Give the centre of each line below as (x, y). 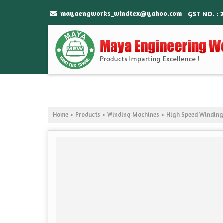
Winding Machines (133, 115)
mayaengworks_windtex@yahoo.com (121, 13)
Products (88, 115)
